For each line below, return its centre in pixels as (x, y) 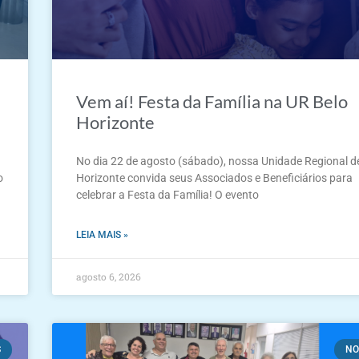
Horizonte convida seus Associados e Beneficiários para (215, 178)
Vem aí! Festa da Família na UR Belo (212, 102)
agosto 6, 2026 (109, 277)
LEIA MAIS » (103, 235)
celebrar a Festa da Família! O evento (168, 195)
